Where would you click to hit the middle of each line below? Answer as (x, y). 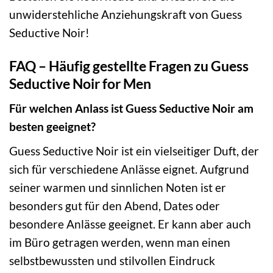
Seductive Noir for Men (80, 83)
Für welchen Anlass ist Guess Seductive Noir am (131, 108)
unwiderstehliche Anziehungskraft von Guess (126, 14)
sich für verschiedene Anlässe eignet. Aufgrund (129, 169)
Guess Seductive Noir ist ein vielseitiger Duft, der (134, 151)
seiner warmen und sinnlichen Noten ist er (118, 187)
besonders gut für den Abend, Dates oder (115, 205)
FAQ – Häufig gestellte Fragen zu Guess (129, 66)
